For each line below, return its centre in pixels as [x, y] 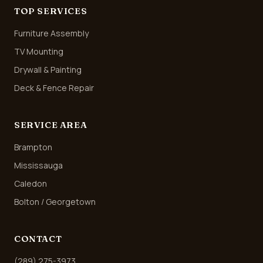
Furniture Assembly [51, 33]
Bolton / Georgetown [55, 202]
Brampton [33, 147]
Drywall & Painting [48, 70]
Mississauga [38, 165]
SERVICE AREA [51, 125]
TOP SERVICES [51, 11]
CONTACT [38, 239]
